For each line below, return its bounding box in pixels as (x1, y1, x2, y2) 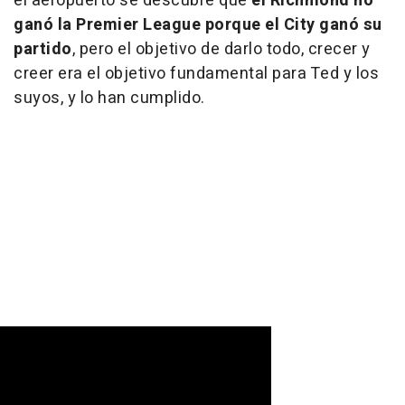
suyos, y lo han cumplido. (14, 86, 205, 111)
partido (14, 37, 72, 62)
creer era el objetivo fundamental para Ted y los (14, 61, 379, 87)
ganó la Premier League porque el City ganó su (14, 13, 382, 38)
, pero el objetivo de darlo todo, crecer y (71, 37, 371, 62)
